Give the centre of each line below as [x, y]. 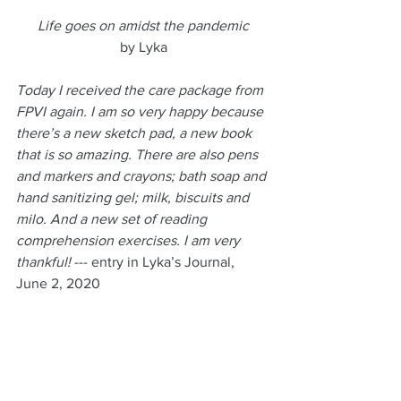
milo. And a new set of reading [113, 218]
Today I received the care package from [141, 90]
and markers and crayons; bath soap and [143, 175]
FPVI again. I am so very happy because [141, 111]
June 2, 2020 [58, 283]
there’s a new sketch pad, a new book [136, 132]
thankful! [43, 261]
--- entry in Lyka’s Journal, [154, 261]
